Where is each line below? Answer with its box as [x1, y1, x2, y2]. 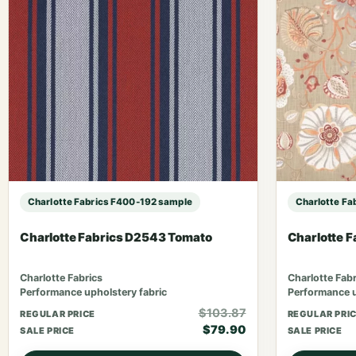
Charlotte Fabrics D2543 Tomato [20, 229, 212, 245]
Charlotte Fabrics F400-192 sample [28, 195, 192, 207]
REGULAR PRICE [20, 308, 95, 319]
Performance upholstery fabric [20, 286, 167, 298]
